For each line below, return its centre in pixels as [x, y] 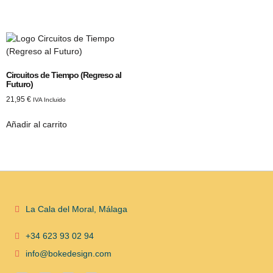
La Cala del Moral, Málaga [76, 209]
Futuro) [19, 84]
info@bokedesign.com [69, 254]
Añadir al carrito [37, 124]
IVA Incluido [49, 99]
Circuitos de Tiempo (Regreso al [64, 75]
